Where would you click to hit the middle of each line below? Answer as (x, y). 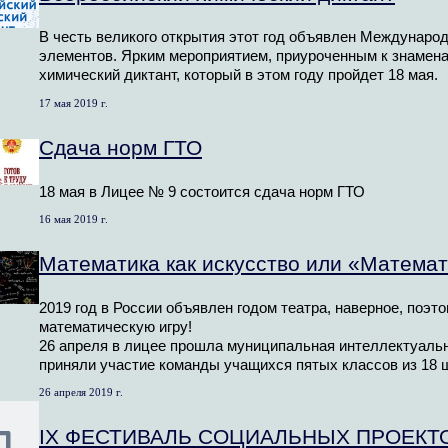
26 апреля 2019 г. (81, 391)
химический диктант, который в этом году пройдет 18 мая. (238, 75)
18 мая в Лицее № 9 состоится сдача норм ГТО (202, 191)
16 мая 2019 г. (73, 218)
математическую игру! (115, 326)
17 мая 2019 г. (73, 102)
